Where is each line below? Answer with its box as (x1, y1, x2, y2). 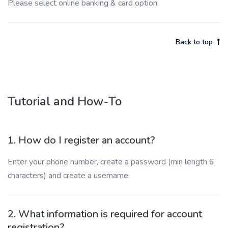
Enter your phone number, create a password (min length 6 (8, 156, 214, 167)
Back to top (176, 37, 213, 47)
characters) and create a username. (8, 170, 130, 181)
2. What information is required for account (8, 207, 202, 221)
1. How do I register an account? (8, 133, 155, 147)
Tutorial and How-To (8, 93, 122, 109)
